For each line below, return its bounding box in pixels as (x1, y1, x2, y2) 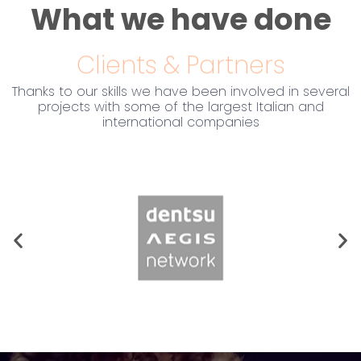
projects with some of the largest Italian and (37, 98, 324, 117)
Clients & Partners (76, 48, 285, 82)
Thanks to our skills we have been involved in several (11, 82, 350, 102)
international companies (102, 113, 259, 132)
